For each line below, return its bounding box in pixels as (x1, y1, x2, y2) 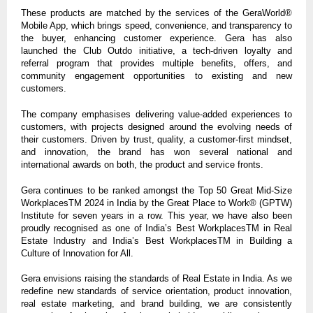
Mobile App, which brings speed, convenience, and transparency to (21, 20, 292, 31)
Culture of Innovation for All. (21, 247, 133, 259)
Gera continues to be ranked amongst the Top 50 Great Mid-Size (21, 184, 292, 196)
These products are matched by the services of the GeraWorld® (21, 8, 292, 19)
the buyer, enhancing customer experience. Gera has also (21, 33, 292, 44)
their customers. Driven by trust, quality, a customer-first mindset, (21, 134, 292, 145)
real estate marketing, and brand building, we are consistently (21, 298, 292, 310)
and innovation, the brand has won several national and (21, 147, 292, 158)
